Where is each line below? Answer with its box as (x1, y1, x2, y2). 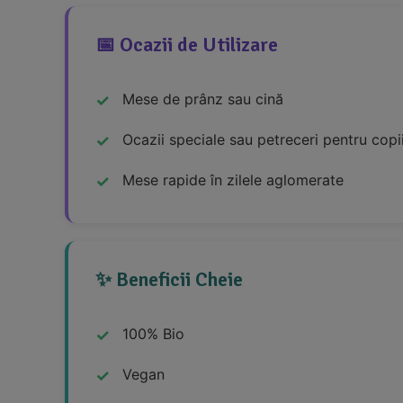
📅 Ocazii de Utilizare (95, 31, 278, 57)
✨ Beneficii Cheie (95, 266, 243, 291)
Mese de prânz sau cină (122, 89, 283, 108)
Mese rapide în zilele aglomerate (122, 170, 344, 189)
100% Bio (122, 324, 184, 343)
